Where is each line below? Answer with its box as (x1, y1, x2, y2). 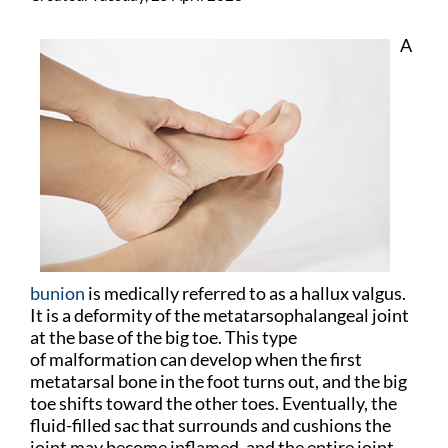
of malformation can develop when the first (30, 348, 362, 371)
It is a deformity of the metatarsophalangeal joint (30, 304, 409, 327)
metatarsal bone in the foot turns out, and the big (30, 370, 407, 393)
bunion (30, 282, 85, 305)
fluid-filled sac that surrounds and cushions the (30, 414, 391, 437)
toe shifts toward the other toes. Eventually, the (30, 392, 397, 415)
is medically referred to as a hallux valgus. (85, 282, 406, 305)
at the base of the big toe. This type (30, 326, 297, 349)
